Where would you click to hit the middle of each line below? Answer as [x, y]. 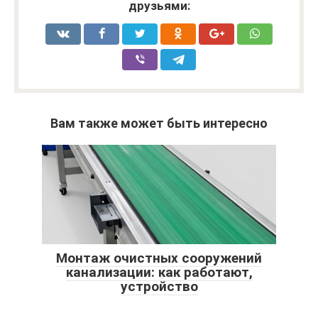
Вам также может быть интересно [159, 123]
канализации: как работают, [159, 272]
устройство [159, 286]
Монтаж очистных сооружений [159, 258]
